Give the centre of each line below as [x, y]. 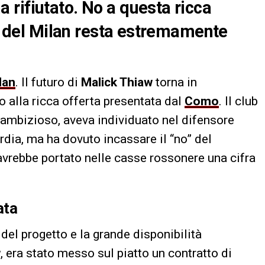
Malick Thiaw [117, 82]
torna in [175, 82]
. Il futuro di [48, 82]
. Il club [238, 101]
